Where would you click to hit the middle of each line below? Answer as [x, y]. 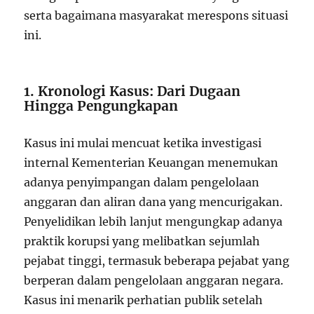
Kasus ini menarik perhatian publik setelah [144, 300]
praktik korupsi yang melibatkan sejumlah [142, 241]
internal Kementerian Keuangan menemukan [151, 162]
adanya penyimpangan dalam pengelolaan [142, 182]
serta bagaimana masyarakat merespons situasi [156, 15]
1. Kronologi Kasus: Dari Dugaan [132, 91]
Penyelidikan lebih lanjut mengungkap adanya [153, 221]
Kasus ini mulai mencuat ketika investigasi [143, 143]
